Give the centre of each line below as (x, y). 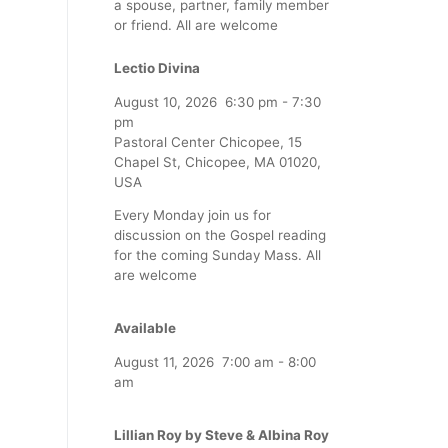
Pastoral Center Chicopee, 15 (208, 141)
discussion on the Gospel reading (220, 235)
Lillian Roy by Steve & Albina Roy (221, 435)
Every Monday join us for (192, 215)
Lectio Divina (157, 68)
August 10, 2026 (165, 101)
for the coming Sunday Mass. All (217, 255)
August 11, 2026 (164, 361)
